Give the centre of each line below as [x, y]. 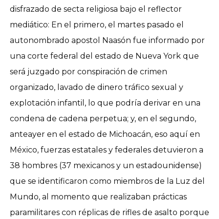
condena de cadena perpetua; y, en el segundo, [103, 118]
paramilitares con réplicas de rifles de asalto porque [109, 212]
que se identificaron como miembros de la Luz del [107, 181]
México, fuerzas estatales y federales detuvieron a [107, 150]
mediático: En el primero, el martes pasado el [97, 24]
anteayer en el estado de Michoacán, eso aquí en [105, 134]
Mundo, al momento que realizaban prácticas [98, 197]
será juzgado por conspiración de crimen [88, 71]
